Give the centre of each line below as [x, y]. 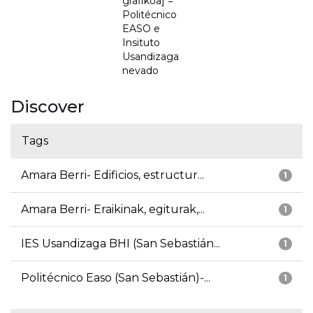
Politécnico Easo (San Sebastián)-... [116, 278]
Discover [48, 107]
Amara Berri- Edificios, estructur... [112, 175]
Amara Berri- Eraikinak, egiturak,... [113, 210]
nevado [140, 71]
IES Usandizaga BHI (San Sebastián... [121, 244]
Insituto [141, 43]
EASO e [141, 29]
